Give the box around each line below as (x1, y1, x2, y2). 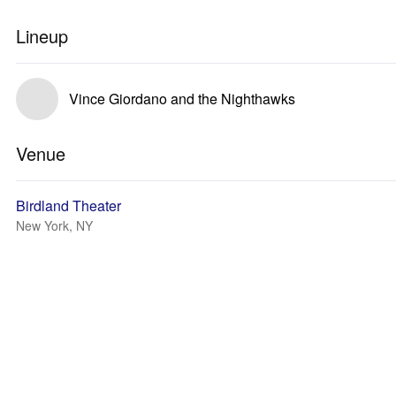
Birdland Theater (16, 195, 121, 216)
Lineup (16, 23, 68, 49)
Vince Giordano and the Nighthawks (69, 88, 295, 109)
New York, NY (16, 217, 93, 234)
